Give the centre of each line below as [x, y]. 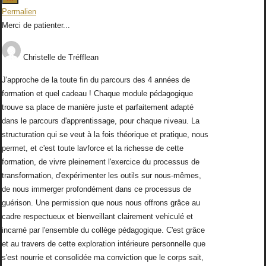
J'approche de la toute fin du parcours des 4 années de [96, 80]
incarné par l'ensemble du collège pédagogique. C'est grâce [103, 230]
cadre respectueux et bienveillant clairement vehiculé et [97, 217]
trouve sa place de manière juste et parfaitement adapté [98, 107]
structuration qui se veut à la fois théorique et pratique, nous [105, 135]
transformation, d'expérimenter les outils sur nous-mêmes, [102, 176]
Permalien [19, 12]
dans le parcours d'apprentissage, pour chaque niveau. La [101, 121]
